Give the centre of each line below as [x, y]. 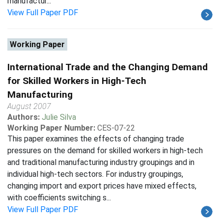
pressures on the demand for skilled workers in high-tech [105, 151]
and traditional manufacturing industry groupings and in [101, 162]
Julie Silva [59, 117]
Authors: [25, 117]
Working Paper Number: [51, 128]
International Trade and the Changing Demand [108, 67]
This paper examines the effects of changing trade [96, 139]
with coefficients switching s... [59, 198]
